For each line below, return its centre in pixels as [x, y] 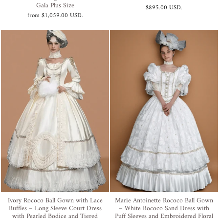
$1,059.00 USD [61, 16]
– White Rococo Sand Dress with [164, 208]
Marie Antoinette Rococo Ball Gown [164, 200]
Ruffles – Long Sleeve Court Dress [55, 208]
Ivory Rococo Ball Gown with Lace [55, 200]
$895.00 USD [163, 8]
